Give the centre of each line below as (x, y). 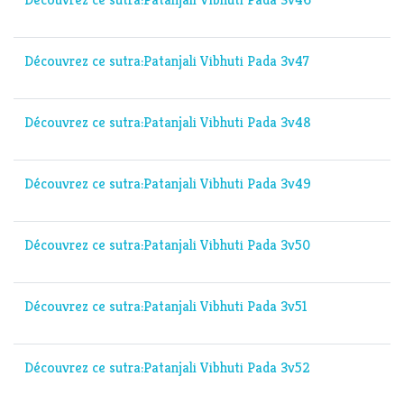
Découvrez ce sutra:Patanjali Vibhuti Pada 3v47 (167, 61)
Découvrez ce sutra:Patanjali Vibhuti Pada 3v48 (168, 123)
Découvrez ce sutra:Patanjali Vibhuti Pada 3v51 (166, 307)
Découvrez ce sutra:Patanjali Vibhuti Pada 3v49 (168, 184)
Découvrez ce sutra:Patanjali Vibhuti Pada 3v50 (167, 245)
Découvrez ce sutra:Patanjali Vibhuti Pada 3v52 (167, 368)
